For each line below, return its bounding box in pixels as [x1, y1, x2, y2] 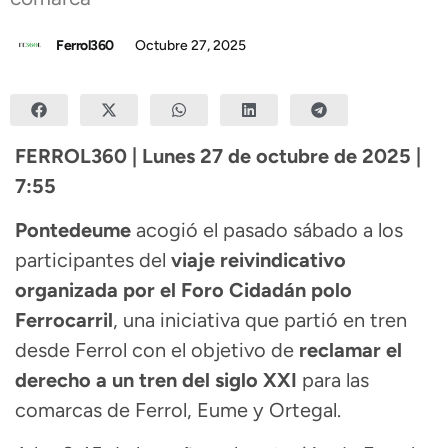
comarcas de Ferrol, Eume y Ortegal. [15, 397, 341, 422]
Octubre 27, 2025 [134, 36, 246, 54]
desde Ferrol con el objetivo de [15, 337, 299, 362]
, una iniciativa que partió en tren [113, 307, 407, 332]
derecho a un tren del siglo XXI [15, 367, 297, 392]
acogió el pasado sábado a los [136, 217, 403, 242]
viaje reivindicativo [171, 247, 346, 272]
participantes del [15, 247, 171, 272]
